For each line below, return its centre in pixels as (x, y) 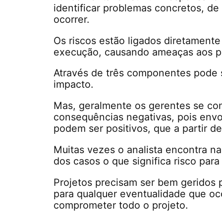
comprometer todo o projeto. (121, 205)
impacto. (74, 84)
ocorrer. (72, 19)
